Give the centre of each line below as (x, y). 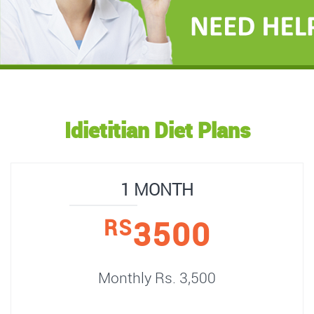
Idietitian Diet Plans (157, 130)
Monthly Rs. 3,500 (157, 277)
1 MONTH (157, 189)
